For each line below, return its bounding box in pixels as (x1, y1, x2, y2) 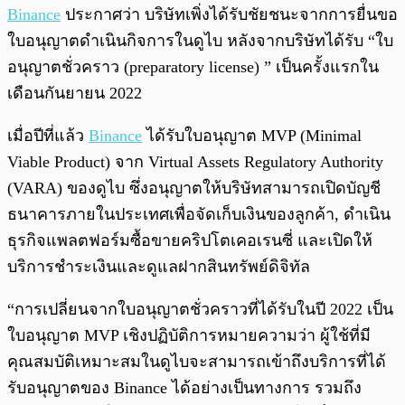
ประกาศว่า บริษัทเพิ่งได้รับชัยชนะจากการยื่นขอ (61, 5, 398, 24)
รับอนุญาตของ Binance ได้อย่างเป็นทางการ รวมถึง (7, 379, 362, 398)
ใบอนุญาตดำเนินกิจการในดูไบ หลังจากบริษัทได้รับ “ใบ (7, 32, 393, 51)
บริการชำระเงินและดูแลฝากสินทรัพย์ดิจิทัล (7, 258, 310, 277)
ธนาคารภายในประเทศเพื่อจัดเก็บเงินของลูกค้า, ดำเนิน (7, 205, 391, 224)
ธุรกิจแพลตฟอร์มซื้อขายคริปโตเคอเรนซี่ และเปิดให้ (7, 231, 372, 250)
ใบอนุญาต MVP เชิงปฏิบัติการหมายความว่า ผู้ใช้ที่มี (7, 326, 371, 345)
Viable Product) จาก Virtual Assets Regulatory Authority (7, 153, 383, 172)
